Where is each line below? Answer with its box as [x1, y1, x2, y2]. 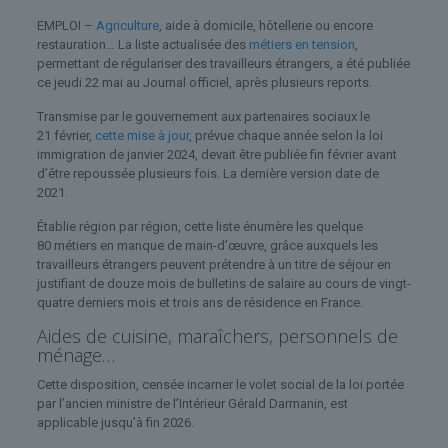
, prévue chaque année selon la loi [188, 127, 383, 143]
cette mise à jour [94, 127, 189, 143]
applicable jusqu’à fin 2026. [36, 414, 194, 430]
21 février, [36, 127, 95, 143]
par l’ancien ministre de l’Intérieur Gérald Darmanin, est [36, 395, 348, 411]
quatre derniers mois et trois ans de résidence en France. [36, 294, 363, 310]
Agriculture [95, 17, 159, 33]
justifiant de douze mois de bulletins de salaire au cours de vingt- [36, 275, 411, 291]
